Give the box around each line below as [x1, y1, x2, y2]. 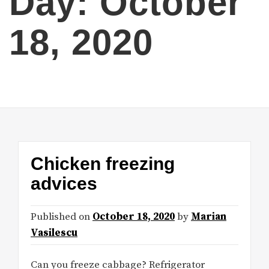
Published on [31, 210, 92, 224]
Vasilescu [31, 226, 77, 240]
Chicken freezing [31, 154, 175, 174]
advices [31, 174, 97, 194]
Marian [191, 210, 226, 224]
